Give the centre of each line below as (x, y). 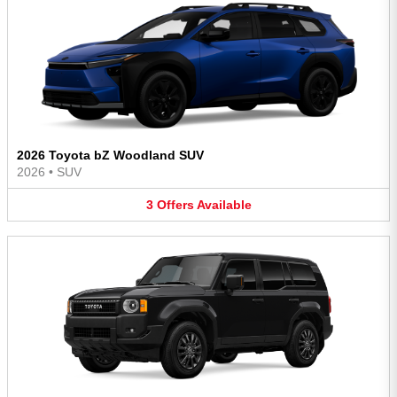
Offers (175, 204)
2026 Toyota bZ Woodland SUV (110, 155)
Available (224, 204)
